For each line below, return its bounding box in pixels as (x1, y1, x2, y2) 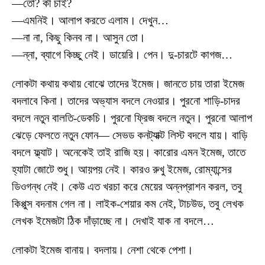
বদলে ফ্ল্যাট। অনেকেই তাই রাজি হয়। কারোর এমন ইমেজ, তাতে (12, 146, 245, 159)
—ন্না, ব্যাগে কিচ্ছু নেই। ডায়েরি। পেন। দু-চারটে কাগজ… (12, 49, 232, 62)
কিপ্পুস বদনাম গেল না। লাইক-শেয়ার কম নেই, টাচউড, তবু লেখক (12, 198, 244, 211)
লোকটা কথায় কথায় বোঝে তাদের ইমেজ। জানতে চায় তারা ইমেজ (12, 77, 244, 91)
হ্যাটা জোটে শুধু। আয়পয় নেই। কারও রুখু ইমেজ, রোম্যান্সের (12, 163, 232, 176)
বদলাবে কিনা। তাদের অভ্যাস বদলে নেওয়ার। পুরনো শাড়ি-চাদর (12, 95, 240, 108)
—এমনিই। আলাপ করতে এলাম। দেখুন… (12, 14, 169, 27)
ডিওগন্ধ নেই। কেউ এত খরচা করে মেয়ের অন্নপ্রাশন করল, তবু (12, 180, 242, 193)
